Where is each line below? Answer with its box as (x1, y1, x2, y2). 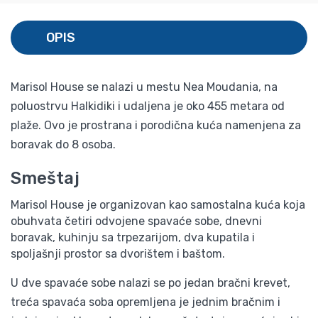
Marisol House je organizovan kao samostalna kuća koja (11, 197, 305, 212)
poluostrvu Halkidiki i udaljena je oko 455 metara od (11, 99, 285, 113)
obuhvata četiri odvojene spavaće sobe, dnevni (11, 214, 262, 228)
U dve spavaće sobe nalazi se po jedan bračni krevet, (11, 275, 290, 290)
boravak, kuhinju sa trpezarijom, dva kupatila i (11, 230, 255, 244)
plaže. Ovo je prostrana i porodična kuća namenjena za (11, 118, 301, 132)
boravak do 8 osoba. (11, 137, 116, 151)
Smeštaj (11, 168, 79, 188)
